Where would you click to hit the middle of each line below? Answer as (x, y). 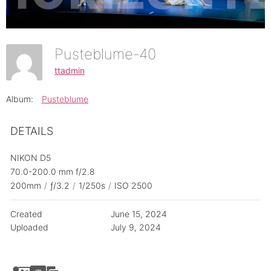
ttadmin (70, 70)
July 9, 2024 (135, 227)
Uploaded (29, 227)
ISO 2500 (133, 186)
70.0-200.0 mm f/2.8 (53, 172)
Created (26, 214)
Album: (20, 99)
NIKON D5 (31, 158)
